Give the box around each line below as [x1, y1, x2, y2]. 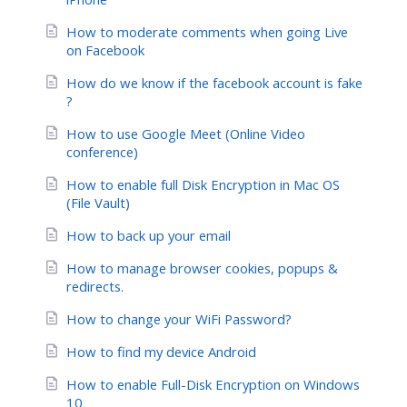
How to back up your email [66, 225, 231, 244]
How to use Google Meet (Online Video [66, 124, 305, 143]
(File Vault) [66, 193, 130, 212]
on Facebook [66, 40, 144, 59]
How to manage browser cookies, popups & [66, 258, 338, 277]
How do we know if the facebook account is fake [66, 73, 362, 92]
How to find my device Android [66, 342, 256, 361]
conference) [66, 142, 138, 161]
